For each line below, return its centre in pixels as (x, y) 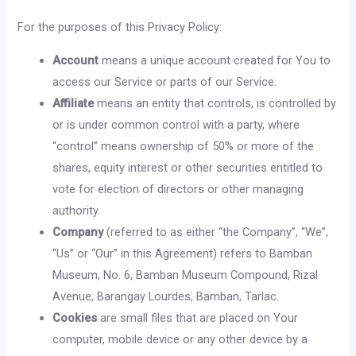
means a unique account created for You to (215, 60)
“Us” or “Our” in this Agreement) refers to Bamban (183, 253)
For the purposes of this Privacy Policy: (120, 27)
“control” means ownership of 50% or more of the (184, 146)
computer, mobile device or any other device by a (180, 339)
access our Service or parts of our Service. (165, 81)
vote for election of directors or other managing (178, 189)
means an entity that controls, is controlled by (215, 103)
